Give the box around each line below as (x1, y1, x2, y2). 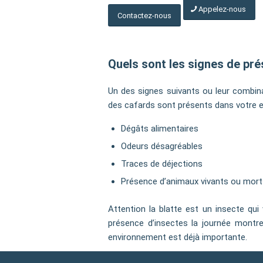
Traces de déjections (121, 158, 203, 169)
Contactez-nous (117, 11, 172, 20)
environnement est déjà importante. (108, 231, 248, 242)
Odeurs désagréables (121, 140, 203, 151)
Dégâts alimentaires (121, 123, 199, 134)
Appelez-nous (198, 4, 247, 14)
